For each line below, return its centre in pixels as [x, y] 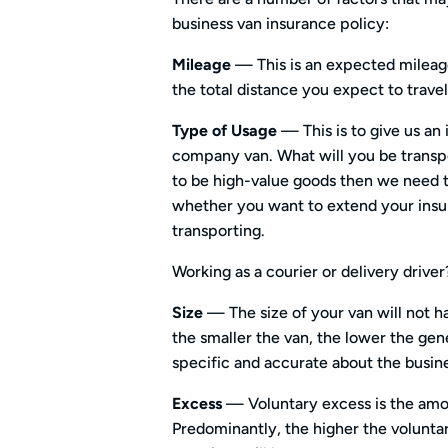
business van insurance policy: [280, 23]
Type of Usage [224, 130]
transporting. [218, 230]
